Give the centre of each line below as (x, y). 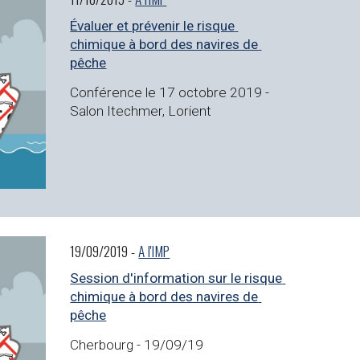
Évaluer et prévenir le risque (153, 26)
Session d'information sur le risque (176, 278)
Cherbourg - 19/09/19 (137, 344)
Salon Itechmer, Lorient (141, 110)
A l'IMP (154, 251)
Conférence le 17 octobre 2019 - (170, 92)
